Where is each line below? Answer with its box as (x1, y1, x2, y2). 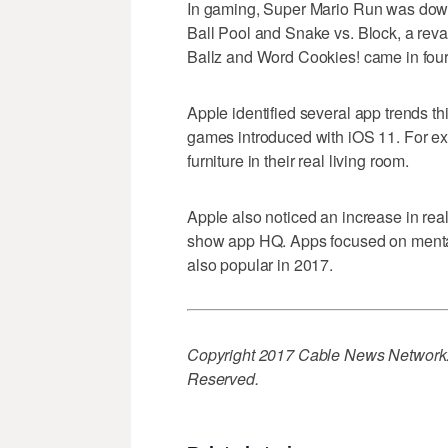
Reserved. (187, 367, 259, 391)
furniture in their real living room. (187, 149, 409, 173)
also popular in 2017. (187, 253, 334, 277)
